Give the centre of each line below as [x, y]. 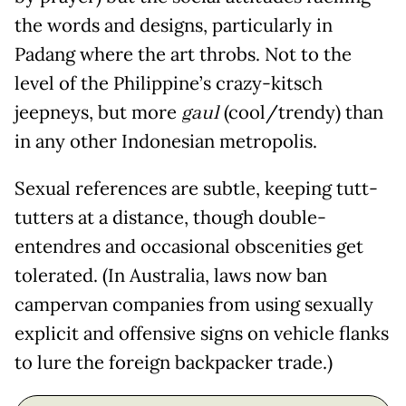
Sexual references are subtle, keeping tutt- [196, 189]
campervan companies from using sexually [194, 305]
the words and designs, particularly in [174, 26]
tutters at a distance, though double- [170, 218]
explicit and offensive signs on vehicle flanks [202, 334]
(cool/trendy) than [301, 113]
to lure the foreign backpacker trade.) [174, 363]
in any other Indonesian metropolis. [166, 142]
